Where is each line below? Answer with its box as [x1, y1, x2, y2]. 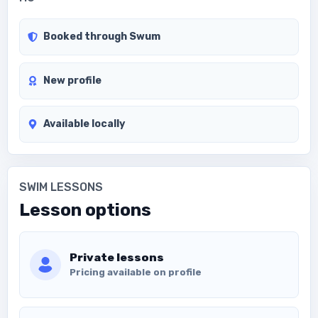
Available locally [43, 118, 126, 131]
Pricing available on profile [69, 266, 202, 278]
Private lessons [69, 250, 164, 264]
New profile [43, 74, 102, 87]
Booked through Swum [43, 31, 161, 43]
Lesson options [19, 199, 151, 220]
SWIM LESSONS [19, 180, 103, 194]
